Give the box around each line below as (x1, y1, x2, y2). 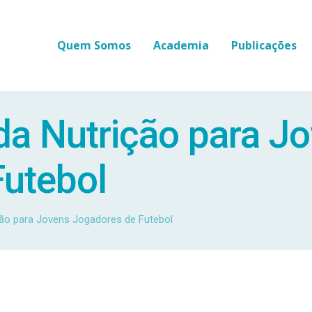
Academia (153, 38, 209, 53)
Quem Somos (57, 38, 131, 53)
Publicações (231, 38, 297, 53)
